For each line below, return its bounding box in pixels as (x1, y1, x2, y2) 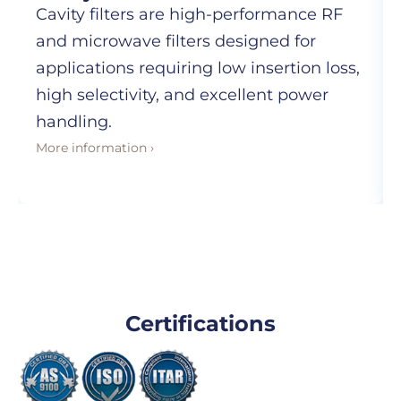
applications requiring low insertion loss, (36, 58, 360, 78)
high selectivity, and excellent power (36, 85, 328, 105)
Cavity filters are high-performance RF (36, 4, 343, 24)
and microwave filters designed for (36, 31, 316, 51)
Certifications (125, 311, 276, 337)
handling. (36, 112, 112, 132)
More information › (36, 140, 154, 156)
